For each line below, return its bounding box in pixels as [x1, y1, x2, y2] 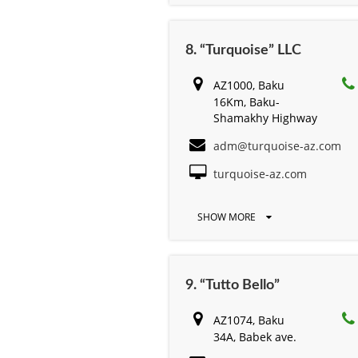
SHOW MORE [197, 209, 258, 224]
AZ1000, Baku [213, 77, 284, 93]
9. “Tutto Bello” [185, 277, 280, 292]
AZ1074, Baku [213, 312, 284, 328]
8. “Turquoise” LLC [185, 42, 301, 58]
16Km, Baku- [213, 93, 280, 109]
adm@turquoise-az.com [213, 137, 341, 153]
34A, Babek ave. [213, 328, 296, 344]
